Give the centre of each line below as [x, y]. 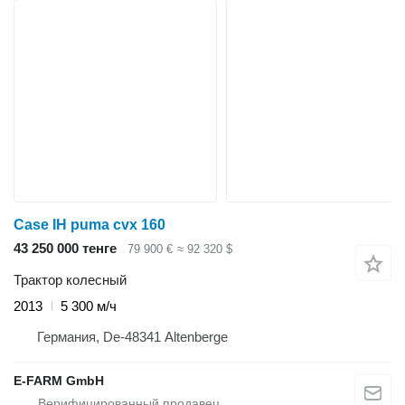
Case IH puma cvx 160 [89, 225]
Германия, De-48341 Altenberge [132, 336]
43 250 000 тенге [65, 249]
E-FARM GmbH [59, 380]
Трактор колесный [70, 279]
